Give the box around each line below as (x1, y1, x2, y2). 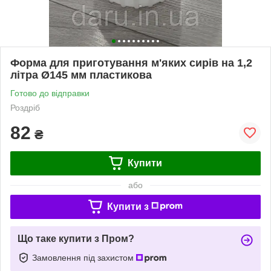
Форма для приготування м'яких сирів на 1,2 (10, 56, 252, 69)
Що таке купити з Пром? (18, 233, 134, 244)
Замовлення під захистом (32, 252, 136, 263)
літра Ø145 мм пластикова (10, 68, 152, 81)
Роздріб (10, 102, 40, 113)
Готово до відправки (10, 88, 90, 98)
